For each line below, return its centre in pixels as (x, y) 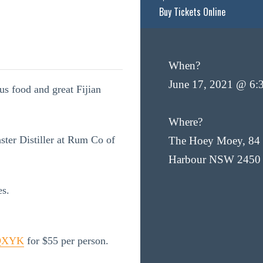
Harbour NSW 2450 (215, 159)
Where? (186, 122)
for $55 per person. (66, 241)
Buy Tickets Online (192, 12)
